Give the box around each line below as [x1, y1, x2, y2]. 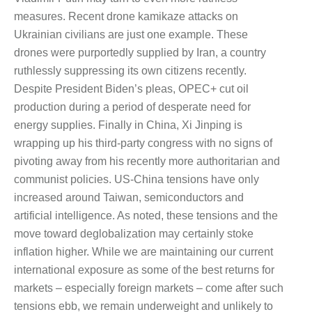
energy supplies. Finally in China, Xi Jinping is [14, 119, 242, 132]
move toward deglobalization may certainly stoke [14, 228, 253, 240]
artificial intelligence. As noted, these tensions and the [14, 210, 278, 222]
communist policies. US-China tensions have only [14, 173, 259, 186]
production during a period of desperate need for [14, 101, 251, 114]
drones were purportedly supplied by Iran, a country [14, 47, 266, 59]
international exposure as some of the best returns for [14, 264, 274, 276]
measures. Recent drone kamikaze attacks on [14, 10, 238, 23]
